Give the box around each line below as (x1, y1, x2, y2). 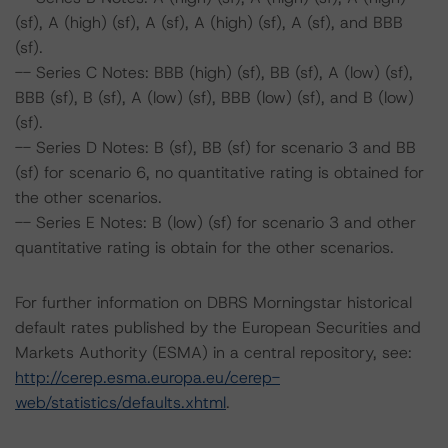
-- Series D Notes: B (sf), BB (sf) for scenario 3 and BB (15, 137, 416, 158)
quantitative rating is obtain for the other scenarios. (15, 237, 394, 258)
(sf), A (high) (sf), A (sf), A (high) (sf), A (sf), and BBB (15, 12, 403, 33)
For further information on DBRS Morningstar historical (15, 292, 412, 313)
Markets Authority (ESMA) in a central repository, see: (15, 342, 412, 363)
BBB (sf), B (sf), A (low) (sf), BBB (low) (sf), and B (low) (15, 87, 414, 108)
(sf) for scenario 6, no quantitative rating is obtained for (15, 162, 424, 183)
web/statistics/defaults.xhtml (15, 392, 226, 413)
